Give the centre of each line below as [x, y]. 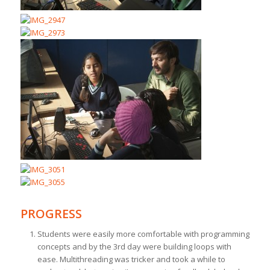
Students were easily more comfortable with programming [143, 234]
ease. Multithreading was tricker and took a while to [131, 259]
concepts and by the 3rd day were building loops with [134, 247]
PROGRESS [51, 214]
